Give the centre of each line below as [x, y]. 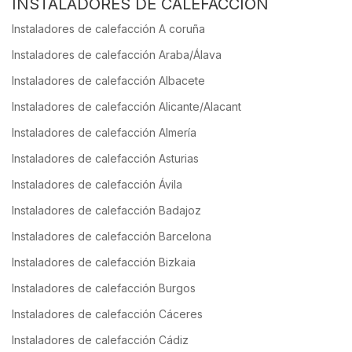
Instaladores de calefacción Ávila [97, 185]
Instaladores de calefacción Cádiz [100, 340]
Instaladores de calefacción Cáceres [107, 314]
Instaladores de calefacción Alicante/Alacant [126, 107]
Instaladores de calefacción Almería [104, 133]
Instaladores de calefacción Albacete [108, 81]
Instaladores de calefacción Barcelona [112, 236]
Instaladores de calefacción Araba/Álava [117, 55]
